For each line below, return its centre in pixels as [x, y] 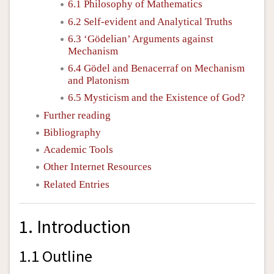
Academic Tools [78, 150]
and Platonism [98, 80]
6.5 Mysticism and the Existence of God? [157, 98]
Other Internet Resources [98, 167]
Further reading [77, 115]
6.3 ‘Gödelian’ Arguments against [141, 39]
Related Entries [76, 184]
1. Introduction [75, 227]
